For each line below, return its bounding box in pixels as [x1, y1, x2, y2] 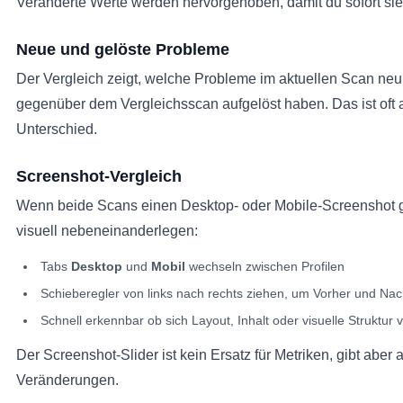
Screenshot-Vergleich [16, 167, 182, 185]
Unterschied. [16, 121, 97, 137]
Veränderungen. [16, 372, 119, 388]
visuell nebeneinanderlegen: [16, 223, 198, 238]
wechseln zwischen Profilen [185, 259, 345, 273]
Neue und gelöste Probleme [16, 40, 229, 58]
